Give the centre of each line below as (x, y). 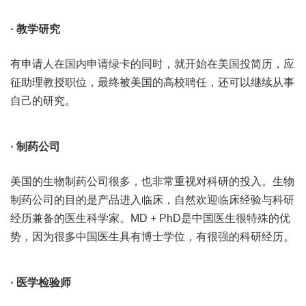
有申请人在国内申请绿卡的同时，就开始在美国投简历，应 (152, 64)
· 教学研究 (35, 29)
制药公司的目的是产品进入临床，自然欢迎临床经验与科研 (152, 200)
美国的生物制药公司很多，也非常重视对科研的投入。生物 (152, 181)
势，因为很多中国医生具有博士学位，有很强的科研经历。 (152, 237)
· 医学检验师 (41, 282)
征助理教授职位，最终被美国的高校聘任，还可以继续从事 (152, 82)
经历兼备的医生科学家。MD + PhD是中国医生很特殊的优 (150, 218)
